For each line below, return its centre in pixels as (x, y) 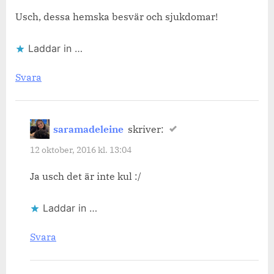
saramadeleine (89, 129)
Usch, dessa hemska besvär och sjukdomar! (117, 16)
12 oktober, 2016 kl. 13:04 (81, 150)
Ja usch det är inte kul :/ (86, 176)
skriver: (146, 129)
